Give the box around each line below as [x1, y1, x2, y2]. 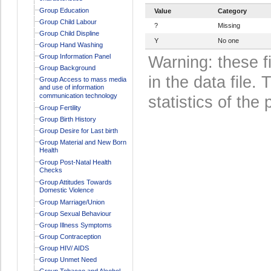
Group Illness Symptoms [39, 221, 112, 229]
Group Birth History [39, 115, 96, 123]
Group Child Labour [39, 18, 97, 25]
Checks [39, 166, 62, 175]
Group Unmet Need [39, 255, 97, 263]
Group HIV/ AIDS [39, 244, 89, 252]
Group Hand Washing [39, 41, 103, 48]
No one [217, 36, 239, 44]
